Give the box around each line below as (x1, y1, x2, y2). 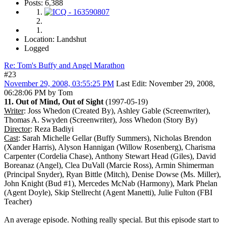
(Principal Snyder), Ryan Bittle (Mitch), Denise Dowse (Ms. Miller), (4, 170, 221, 179)
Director (4, 125, 30, 134)
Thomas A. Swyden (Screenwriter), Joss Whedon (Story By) (4, 116, 197, 125)
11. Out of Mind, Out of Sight (4, 97, 103, 106)
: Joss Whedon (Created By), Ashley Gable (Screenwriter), (24, 106, 210, 116)
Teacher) (4, 197, 32, 206)
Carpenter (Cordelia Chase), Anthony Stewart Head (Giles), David (4, 152, 216, 161)
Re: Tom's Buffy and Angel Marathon (4, 61, 125, 70)
